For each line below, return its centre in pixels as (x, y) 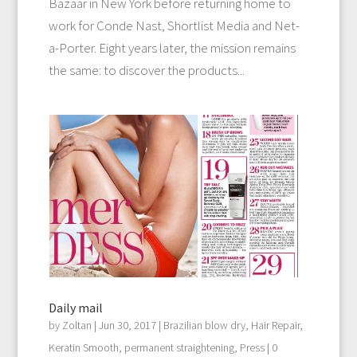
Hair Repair (275, 325)
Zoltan (76, 325)
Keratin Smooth (83, 347)
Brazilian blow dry (204, 325)
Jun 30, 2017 (127, 325)
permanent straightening (179, 347)
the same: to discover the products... (146, 70)
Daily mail (75, 307)
